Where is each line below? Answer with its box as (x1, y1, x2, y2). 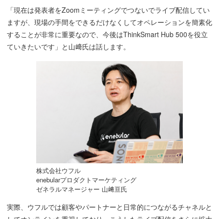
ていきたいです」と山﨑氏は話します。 (6, 42, 130, 52)
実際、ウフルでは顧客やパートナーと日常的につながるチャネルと (6, 202, 212, 212)
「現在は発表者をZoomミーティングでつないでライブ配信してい (6, 5, 210, 15)
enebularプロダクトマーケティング (36, 175, 136, 185)
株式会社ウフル (36, 166, 81, 175)
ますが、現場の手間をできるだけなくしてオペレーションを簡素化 (6, 17, 212, 27)
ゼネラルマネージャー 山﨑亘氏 (36, 184, 127, 194)
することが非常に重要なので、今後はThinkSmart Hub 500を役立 (6, 29, 208, 40)
